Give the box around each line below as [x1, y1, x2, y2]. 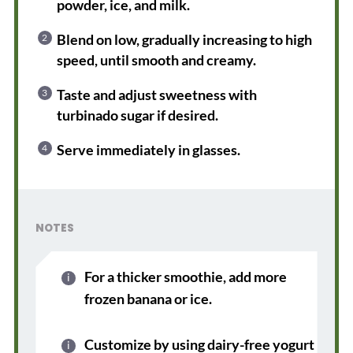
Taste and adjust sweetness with [57, 85, 258, 103]
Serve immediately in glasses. [57, 140, 241, 158]
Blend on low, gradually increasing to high [57, 30, 313, 48]
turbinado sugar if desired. [57, 106, 219, 124]
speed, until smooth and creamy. [57, 50, 257, 69]
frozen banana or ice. [84, 289, 213, 307]
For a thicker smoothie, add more [84, 267, 288, 285]
